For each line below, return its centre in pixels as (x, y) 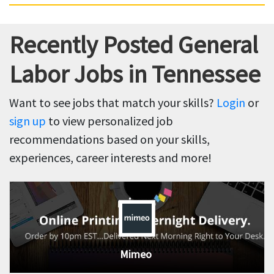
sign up (28, 121)
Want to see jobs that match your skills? (113, 103)
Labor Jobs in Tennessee (135, 74)
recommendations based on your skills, (109, 139)
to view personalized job (109, 121)
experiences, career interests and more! (110, 158)
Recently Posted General (134, 45)
